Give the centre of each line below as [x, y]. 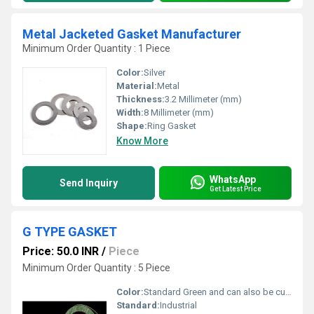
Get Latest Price [235, 189]
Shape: [132, 126]
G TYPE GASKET [70, 232]
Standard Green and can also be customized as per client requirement [214, 292]
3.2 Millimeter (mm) [203, 99]
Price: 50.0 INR [61, 251]
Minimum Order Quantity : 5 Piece [96, 268]
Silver [155, 73]
